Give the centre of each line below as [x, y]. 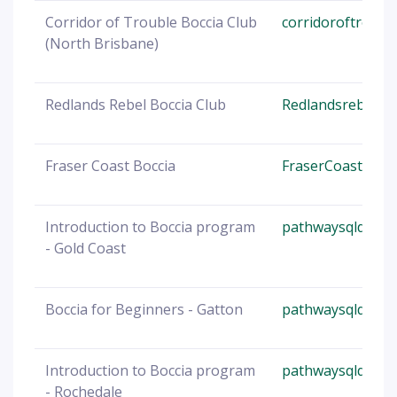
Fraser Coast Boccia [112, 166]
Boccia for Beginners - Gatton [144, 309]
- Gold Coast [87, 248]
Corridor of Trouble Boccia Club [151, 22]
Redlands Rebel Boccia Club [136, 105]
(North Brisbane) [102, 43]
